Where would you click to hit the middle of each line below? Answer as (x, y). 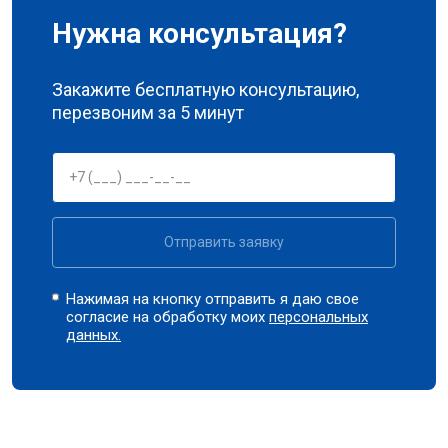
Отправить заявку (224, 241)
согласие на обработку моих (168, 316)
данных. (94, 334)
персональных (319, 316)
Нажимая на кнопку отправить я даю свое (213, 298)
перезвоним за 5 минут (148, 112)
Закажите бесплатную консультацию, (205, 89)
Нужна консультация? (199, 33)
